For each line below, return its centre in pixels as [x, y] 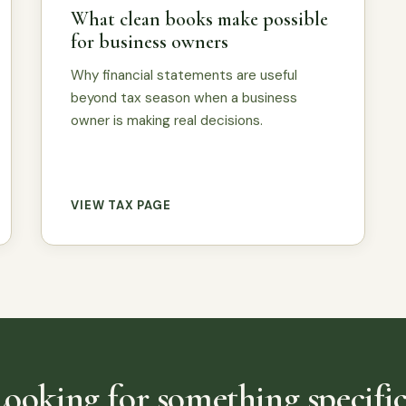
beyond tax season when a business [184, 97]
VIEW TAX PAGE [121, 205]
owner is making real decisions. [167, 120]
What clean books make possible [200, 19]
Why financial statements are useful [184, 75]
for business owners [150, 41]
